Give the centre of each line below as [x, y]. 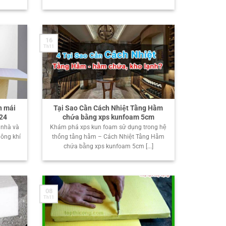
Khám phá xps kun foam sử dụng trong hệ [108, 127]
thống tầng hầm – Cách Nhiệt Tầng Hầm [108, 136]
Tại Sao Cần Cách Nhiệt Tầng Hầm [108, 108]
